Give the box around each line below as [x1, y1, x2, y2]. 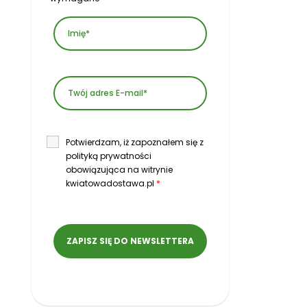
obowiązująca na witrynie [65, 164, 173, 176]
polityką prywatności [65, 150, 151, 162]
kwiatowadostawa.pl [65, 177, 156, 190]
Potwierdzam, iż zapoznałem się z [65, 136, 204, 149]
